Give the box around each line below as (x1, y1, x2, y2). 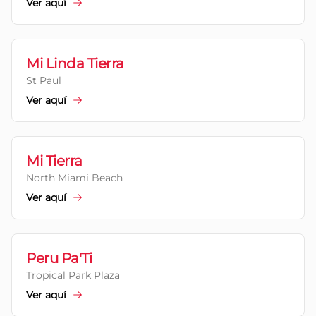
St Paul (26, 74, 61, 87)
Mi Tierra (26, 152, 83, 169)
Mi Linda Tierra (26, 55, 124, 72)
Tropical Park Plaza (26, 269, 120, 281)
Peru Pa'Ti (26, 250, 92, 267)
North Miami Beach (26, 171, 123, 184)
